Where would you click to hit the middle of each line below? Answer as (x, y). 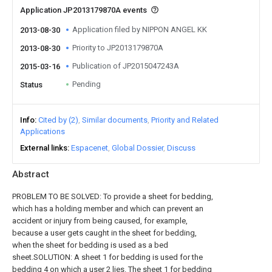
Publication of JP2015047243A (126, 66)
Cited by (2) (58, 120)
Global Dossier (138, 148)
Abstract (31, 174)
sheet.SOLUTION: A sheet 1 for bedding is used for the (107, 257)
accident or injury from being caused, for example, (100, 221)
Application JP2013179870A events (84, 10)
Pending (87, 84)
